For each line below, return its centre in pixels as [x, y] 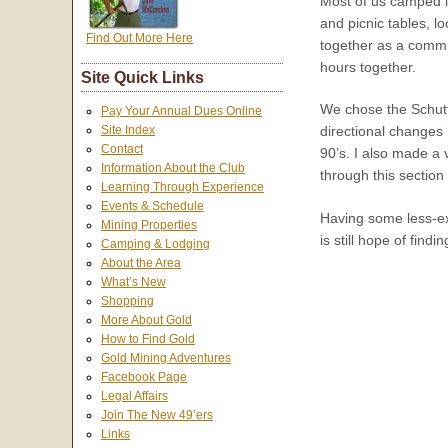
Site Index [128, 130]
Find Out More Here [140, 38]
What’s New [133, 282]
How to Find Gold [148, 339]
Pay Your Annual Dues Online [181, 111]
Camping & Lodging [155, 244]
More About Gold [146, 320]
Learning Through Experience [182, 187]
